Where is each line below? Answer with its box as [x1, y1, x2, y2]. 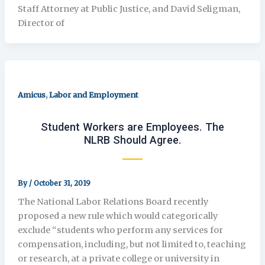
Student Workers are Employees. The [41, 120, 224, 133]
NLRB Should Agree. [83, 133, 182, 146]
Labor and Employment [49, 89, 138, 99]
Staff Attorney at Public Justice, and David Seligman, [17, 4, 240, 14]
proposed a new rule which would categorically [17, 211, 218, 222]
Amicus [17, 89, 46, 99]
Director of [17, 18, 64, 28]
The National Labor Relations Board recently [17, 196, 208, 208]
